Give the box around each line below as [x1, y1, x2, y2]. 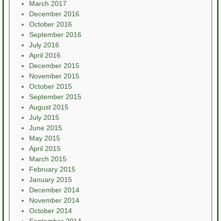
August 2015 [29, 103, 69, 111]
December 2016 [29, 10, 79, 18]
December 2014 [29, 186, 79, 194]
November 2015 [29, 72, 79, 80]
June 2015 [29, 124, 62, 132]
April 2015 [29, 145, 61, 153]
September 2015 [29, 93, 81, 101]
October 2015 [29, 82, 72, 91]
